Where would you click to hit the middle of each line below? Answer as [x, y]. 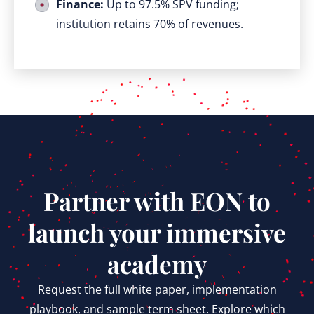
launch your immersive [157, 233]
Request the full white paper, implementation [157, 290]
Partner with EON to [157, 201]
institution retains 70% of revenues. [150, 24]
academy [157, 264]
